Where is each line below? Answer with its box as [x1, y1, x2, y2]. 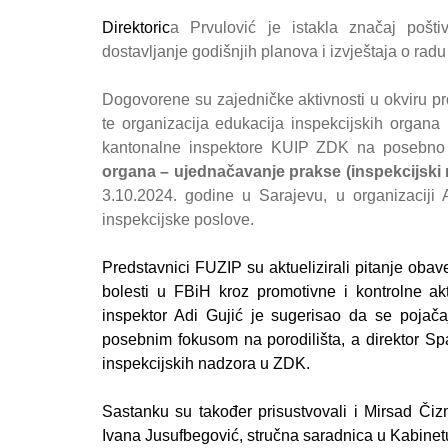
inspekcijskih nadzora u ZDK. [102, 355, 310, 373]
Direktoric [102, 19, 170, 37]
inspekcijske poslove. [102, 211, 254, 229]
